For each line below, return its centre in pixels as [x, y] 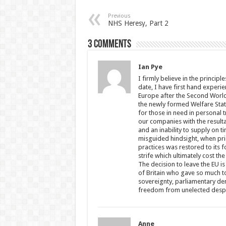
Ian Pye [150, 67]
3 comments [109, 45]
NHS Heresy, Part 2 [138, 23]
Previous [119, 16]
